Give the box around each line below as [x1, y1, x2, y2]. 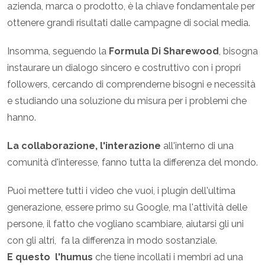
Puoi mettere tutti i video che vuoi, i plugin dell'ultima [7, 185, 235, 197]
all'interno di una [161, 140, 234, 152]
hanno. [7, 112, 36, 124]
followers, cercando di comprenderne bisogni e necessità [7, 79, 256, 91]
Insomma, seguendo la [7, 46, 109, 57]
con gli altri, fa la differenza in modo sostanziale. [7, 235, 217, 247]
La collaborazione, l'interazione [7, 140, 161, 152]
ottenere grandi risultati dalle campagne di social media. [7, 17, 250, 29]
